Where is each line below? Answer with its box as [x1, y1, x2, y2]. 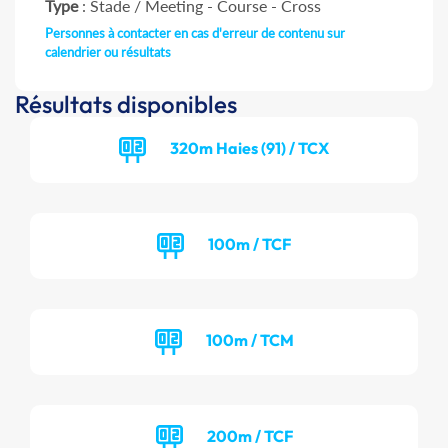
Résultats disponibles [15, 89, 237, 120]
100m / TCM [205, 329, 294, 350]
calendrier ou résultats [45, 44, 171, 61]
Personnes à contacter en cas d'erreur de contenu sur [45, 25, 345, 42]
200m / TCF [206, 425, 293, 446]
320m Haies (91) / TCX [170, 137, 329, 158]
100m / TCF [208, 233, 291, 254]
